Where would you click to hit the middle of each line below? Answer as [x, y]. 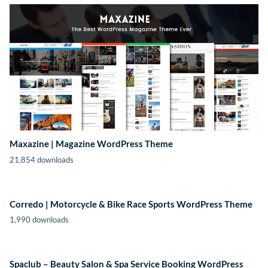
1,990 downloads [39, 220]
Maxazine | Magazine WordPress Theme [91, 144]
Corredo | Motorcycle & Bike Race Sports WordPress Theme [131, 204]
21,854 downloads [42, 159]
